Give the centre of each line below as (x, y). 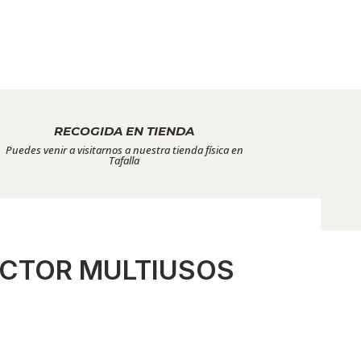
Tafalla (124, 160)
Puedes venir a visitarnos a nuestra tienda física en (124, 149)
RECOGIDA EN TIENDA (124, 131)
